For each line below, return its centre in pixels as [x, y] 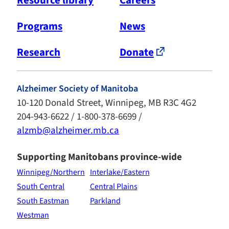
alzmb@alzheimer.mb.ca [68, 130]
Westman [33, 215]
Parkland [105, 201]
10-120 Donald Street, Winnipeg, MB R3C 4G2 [107, 103]
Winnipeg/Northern [51, 172]
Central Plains [113, 186]
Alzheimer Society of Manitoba [77, 88]
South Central [41, 186]
